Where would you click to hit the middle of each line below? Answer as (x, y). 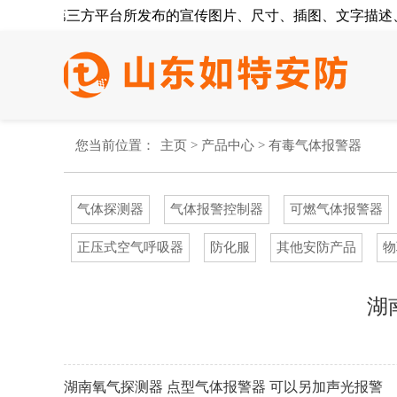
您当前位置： (115, 145)
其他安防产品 (316, 247)
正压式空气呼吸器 (130, 247)
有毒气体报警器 (315, 145)
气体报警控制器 (217, 209)
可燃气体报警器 (336, 209)
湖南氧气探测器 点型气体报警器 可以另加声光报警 (223, 387)
